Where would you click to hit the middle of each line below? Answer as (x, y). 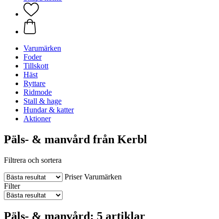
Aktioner (37, 119)
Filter (12, 186)
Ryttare (34, 83)
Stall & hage (43, 101)
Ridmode (38, 92)
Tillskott (36, 66)
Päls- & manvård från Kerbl (76, 139)
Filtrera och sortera (33, 160)
